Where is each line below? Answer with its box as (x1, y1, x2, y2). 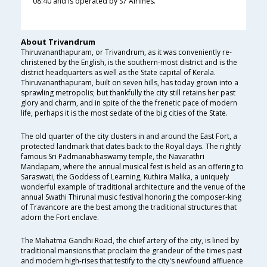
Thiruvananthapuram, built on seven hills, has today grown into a (21, 77, 238, 88)
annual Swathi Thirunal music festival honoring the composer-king (21, 192, 241, 203)
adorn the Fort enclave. (21, 212, 99, 223)
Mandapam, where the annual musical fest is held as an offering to (21, 162, 244, 172)
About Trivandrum (21, 36, 95, 48)
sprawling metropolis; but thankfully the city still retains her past (21, 88, 235, 98)
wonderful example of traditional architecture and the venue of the (21, 182, 246, 193)
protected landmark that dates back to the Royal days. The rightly (21, 141, 241, 152)
